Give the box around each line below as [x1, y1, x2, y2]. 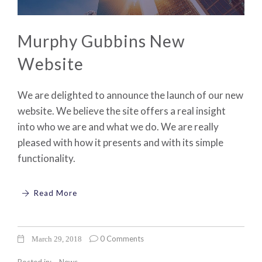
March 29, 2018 [30, 235, 82, 243]
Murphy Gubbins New [18, 30, 185, 51]
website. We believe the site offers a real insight [18, 104, 226, 117]
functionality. [18, 151, 75, 164]
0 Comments [98, 233, 144, 243]
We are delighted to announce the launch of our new [18, 88, 243, 101]
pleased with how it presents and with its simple [18, 136, 223, 149]
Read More [31, 188, 77, 198]
